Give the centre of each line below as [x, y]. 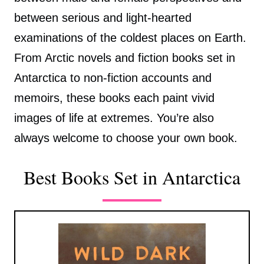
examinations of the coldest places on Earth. [130, 38]
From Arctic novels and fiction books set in [125, 58]
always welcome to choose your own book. [126, 138]
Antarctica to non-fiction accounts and [113, 78]
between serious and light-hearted [103, 18]
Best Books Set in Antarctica [132, 177]
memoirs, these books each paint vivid [114, 98]
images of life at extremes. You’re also [114, 118]
